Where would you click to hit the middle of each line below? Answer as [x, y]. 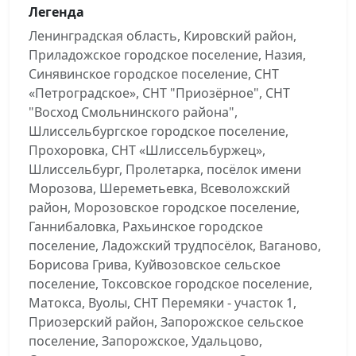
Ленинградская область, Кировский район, [163, 36]
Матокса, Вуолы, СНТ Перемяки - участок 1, [163, 303]
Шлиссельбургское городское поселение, [159, 131]
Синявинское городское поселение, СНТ [154, 74]
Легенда [56, 12]
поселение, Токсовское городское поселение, [170, 284]
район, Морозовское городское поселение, [164, 207]
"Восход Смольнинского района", [133, 112]
